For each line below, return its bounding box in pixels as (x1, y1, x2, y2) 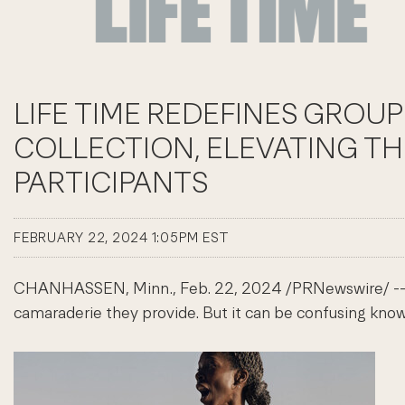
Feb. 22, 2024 (180, 278, 282, 298)
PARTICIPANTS (14, 165, 208, 200)
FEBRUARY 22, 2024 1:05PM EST (14, 230, 230, 246)
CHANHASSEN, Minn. (14, 278, 173, 298)
